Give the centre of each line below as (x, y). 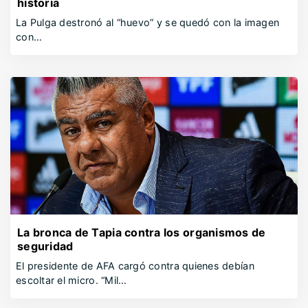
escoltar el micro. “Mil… (71, 280)
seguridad (45, 246)
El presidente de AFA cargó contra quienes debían (135, 266)
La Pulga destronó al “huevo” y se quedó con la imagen (148, 22)
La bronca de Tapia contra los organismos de (142, 232)
